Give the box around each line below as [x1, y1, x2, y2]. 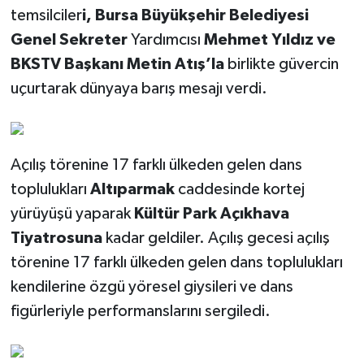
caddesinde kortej [174, 181, 305, 198]
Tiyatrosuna [10, 230, 102, 247]
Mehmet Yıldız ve [200, 32, 336, 49]
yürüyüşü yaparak [10, 206, 131, 223]
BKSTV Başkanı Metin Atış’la [10, 56, 224, 73]
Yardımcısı [130, 32, 201, 49]
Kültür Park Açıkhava [130, 206, 289, 223]
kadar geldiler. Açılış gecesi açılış [102, 230, 330, 247]
